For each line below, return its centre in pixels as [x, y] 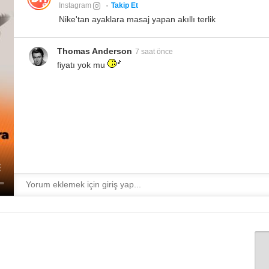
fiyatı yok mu [82, 65]
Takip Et [125, 6]
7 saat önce [154, 52]
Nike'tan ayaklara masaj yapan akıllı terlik [138, 20]
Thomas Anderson [95, 51]
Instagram [76, 6]
